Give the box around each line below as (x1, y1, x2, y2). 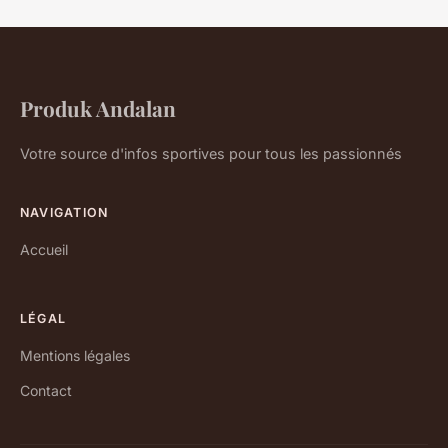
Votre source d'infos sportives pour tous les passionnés (20, 144, 402, 162)
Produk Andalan (20, 93, 176, 122)
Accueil (20, 240, 68, 258)
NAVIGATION (20, 204, 109, 220)
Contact (20, 381, 72, 399)
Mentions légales (20, 346, 130, 364)
